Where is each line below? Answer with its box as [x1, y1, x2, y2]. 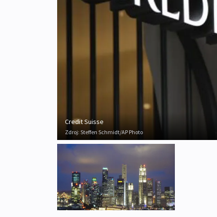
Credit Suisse [65, 117, 104, 126]
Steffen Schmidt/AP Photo [80, 128, 143, 136]
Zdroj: [65, 128, 80, 136]
